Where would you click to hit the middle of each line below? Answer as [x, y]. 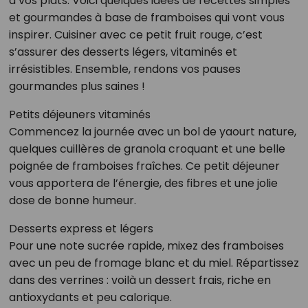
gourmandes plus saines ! [77, 86]
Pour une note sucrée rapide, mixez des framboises [146, 245]
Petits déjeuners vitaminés [79, 114]
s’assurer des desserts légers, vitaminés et [123, 52]
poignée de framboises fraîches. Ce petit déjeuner [144, 166]
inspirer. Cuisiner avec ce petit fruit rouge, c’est [135, 34]
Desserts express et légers [81, 228]
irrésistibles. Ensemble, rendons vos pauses [124, 69]
